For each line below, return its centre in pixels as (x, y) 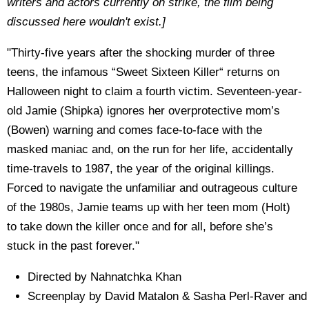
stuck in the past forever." (73, 246)
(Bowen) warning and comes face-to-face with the (134, 130)
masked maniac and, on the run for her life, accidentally (150, 149)
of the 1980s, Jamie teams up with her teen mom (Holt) (149, 207)
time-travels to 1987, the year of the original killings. (141, 168)
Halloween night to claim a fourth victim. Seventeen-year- (154, 91)
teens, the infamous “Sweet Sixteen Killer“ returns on (143, 72)
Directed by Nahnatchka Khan (104, 277)
